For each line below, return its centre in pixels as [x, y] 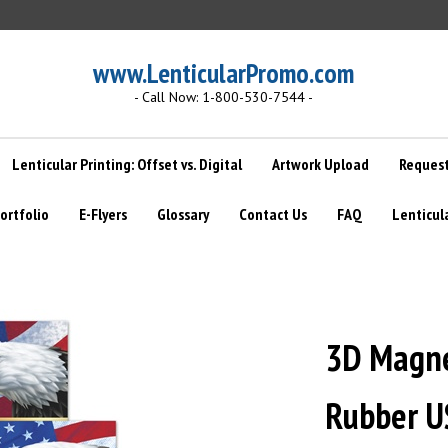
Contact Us [273, 214]
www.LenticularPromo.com [223, 73]
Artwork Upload [320, 164]
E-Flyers [103, 214]
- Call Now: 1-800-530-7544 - [223, 97]
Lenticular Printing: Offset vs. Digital [127, 164]
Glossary [183, 214]
